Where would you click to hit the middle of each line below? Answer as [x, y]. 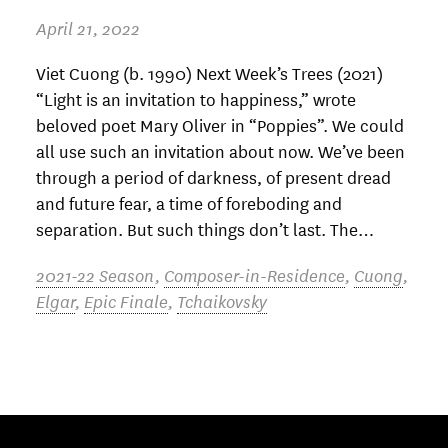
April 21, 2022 [88, 28]
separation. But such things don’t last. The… [205, 229]
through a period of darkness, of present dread [213, 177]
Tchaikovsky [222, 300]
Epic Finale [126, 300]
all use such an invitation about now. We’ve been [220, 151]
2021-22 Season [95, 274]
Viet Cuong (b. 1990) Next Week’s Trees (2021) [209, 73]
